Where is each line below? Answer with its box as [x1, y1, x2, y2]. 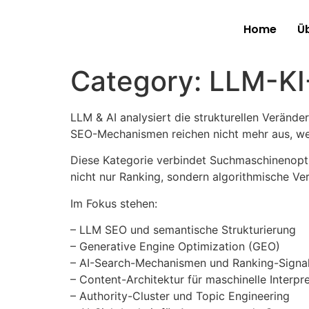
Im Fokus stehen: [70, 196, 157, 210]
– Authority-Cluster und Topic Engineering [70, 289, 290, 303]
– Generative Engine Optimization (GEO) [70, 239, 280, 254]
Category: [70, 64, 209, 98]
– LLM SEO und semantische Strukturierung [70, 223, 296, 237]
